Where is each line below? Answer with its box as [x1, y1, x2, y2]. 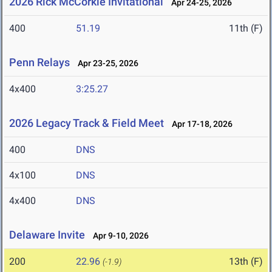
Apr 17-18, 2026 [166, 119, 233, 129]
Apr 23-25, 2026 [72, 58, 138, 69]
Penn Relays [9, 56, 70, 69]
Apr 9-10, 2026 [87, 231, 149, 241]
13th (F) [229, 256, 263, 268]
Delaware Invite [9, 228, 85, 242]
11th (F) [229, 22, 263, 35]
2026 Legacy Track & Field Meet [9, 117, 164, 130]
